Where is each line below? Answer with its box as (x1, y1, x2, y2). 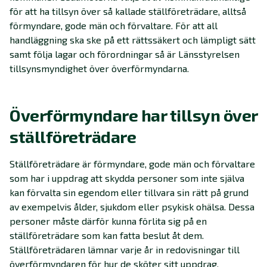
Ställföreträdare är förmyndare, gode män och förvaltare (10, 158, 255, 170)
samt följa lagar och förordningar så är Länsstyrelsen (10, 48, 240, 60)
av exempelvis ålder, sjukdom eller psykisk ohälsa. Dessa (10, 201, 254, 213)
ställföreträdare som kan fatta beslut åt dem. (10, 229, 204, 241)
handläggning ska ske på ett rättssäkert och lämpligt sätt (10, 34, 256, 46)
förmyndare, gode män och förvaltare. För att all (10, 20, 218, 32)
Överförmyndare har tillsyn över (10, 105, 257, 126)
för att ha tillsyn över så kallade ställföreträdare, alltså (10, 5, 246, 17)
